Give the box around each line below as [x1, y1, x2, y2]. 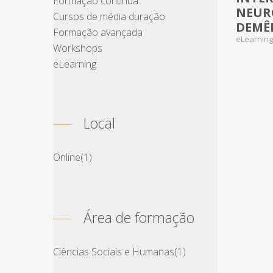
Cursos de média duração [53, 10, 165, 23]
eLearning [53, 57, 96, 71]
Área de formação [83, 208, 194, 227]
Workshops [53, 41, 102, 55]
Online [53, 151, 80, 164]
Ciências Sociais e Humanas [53, 245, 174, 258]
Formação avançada [53, 26, 143, 39]
